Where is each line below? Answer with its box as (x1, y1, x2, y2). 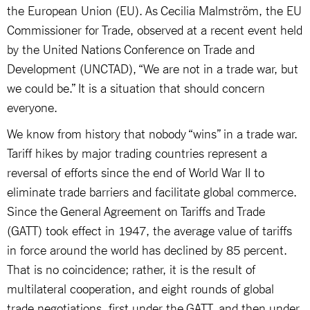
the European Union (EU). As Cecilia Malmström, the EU (7, 1, 302, 17)
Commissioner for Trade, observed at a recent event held (7, 21, 302, 37)
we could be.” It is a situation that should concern (7, 79, 265, 95)
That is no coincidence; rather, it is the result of (7, 260, 255, 276)
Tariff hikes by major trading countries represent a (7, 144, 267, 160)
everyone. (7, 98, 57, 114)
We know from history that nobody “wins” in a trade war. (7, 125, 298, 140)
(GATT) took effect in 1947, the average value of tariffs (7, 221, 292, 237)
